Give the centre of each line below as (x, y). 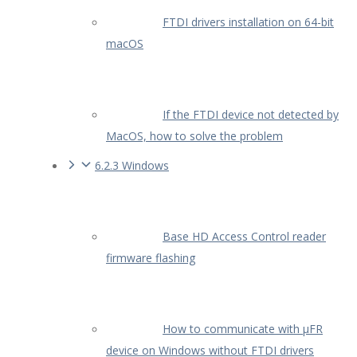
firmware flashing (151, 257)
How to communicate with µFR (243, 328)
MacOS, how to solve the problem (194, 135)
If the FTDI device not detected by (251, 114)
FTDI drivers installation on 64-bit (248, 22)
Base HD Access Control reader (244, 236)
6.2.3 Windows (132, 165)
